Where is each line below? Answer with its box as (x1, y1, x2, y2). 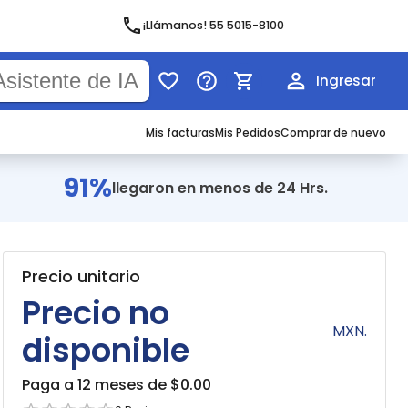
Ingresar (316, 71, 376, 90)
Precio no (21, 291, 169, 335)
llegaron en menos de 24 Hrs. (111, 178, 328, 199)
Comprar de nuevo (280, 125, 386, 140)
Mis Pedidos (215, 125, 280, 140)
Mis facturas (146, 125, 215, 140)
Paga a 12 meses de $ (21, 374, 180, 395)
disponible (21, 328, 189, 372)
